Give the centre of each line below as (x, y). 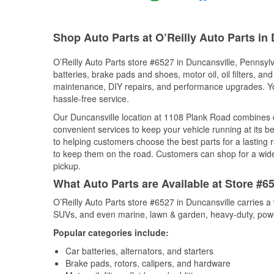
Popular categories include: (111, 232)
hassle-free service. (91, 98)
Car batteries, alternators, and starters (139, 251)
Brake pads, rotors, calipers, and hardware (148, 263)
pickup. (67, 166)
